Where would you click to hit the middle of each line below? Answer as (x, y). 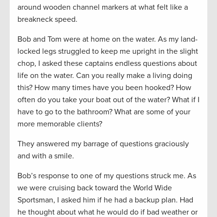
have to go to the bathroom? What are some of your (104, 112)
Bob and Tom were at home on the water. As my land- (108, 39)
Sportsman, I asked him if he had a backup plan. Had (105, 200)
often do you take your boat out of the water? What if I (108, 100)
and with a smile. (46, 156)
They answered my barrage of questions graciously (103, 144)
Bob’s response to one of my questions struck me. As (107, 176)
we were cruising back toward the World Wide (95, 188)
